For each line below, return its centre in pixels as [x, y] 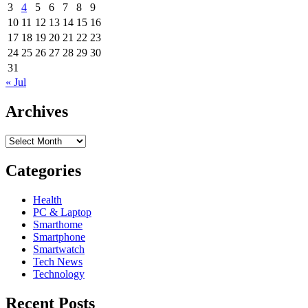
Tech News [58, 261]
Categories [43, 170]
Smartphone [59, 236]
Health [47, 199]
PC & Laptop [62, 212]
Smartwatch [59, 249]
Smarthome [58, 224]
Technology [59, 274]
